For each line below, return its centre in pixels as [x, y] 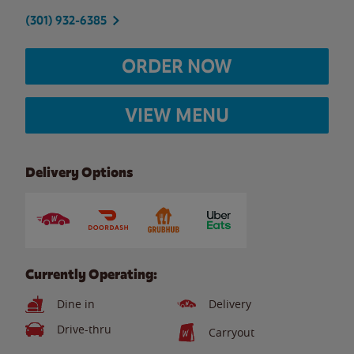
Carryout [232, 332]
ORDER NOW [177, 66]
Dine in [76, 304]
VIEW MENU [177, 115]
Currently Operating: [91, 274]
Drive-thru [84, 329]
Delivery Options [79, 172]
